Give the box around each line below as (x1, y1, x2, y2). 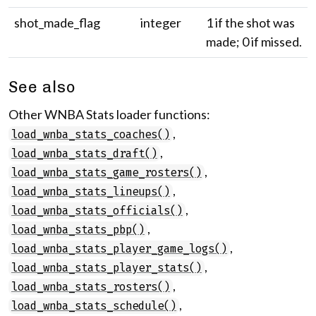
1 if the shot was (206, 15, 295, 30)
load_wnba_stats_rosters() (11, 280, 170, 293)
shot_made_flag (14, 15, 100, 30)
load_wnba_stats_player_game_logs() (11, 242, 227, 255)
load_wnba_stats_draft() (11, 147, 157, 160)
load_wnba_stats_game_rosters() (11, 166, 202, 179)
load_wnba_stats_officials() (11, 204, 183, 217)
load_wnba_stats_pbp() (11, 223, 145, 236)
